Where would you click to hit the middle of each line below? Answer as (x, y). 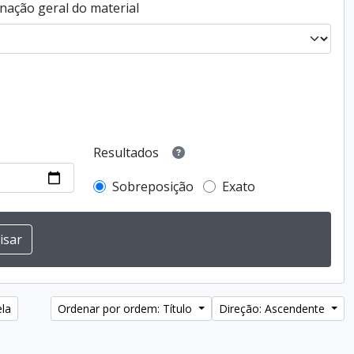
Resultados (126, 153)
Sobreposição (153, 186)
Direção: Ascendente (274, 309)
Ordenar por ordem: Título (127, 309)
